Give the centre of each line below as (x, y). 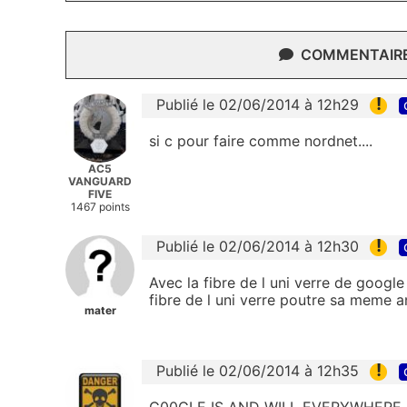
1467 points (100, 207)
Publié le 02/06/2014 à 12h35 (258, 371)
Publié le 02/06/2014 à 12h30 (258, 246)
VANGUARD (100, 181)
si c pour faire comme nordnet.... (261, 141)
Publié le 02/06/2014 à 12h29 (258, 104)
